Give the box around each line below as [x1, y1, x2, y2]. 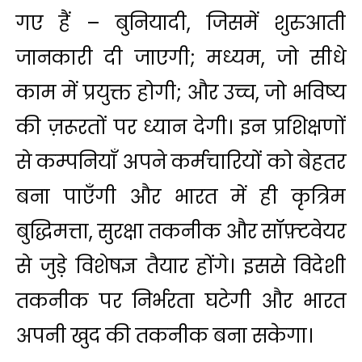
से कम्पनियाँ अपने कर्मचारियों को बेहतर [16, 149, 346, 176]
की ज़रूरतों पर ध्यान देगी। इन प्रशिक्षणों [16, 114, 346, 141]
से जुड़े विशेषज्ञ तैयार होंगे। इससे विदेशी [16, 253, 346, 280]
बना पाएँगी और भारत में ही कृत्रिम [16, 183, 346, 211]
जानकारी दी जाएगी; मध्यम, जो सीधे [16, 44, 346, 72]
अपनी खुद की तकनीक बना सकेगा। [16, 322, 313, 350]
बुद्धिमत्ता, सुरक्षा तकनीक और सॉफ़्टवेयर [16, 218, 346, 246]
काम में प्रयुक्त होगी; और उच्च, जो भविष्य [16, 79, 346, 107]
